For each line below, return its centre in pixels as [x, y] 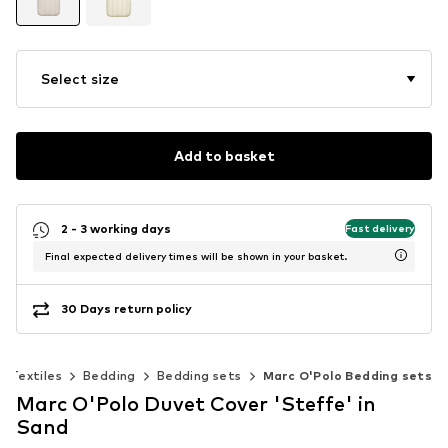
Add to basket [224, 156]
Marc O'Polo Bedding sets [347, 375]
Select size [80, 78]
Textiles [36, 375]
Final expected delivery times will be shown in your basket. [196, 255]
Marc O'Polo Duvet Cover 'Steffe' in [196, 403]
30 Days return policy [126, 309]
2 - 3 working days [116, 229]
